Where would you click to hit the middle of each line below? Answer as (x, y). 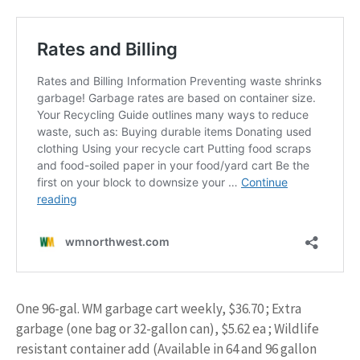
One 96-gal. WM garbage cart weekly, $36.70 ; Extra (159, 308)
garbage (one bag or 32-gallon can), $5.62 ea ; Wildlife (168, 328)
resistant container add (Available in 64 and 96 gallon (166, 348)
